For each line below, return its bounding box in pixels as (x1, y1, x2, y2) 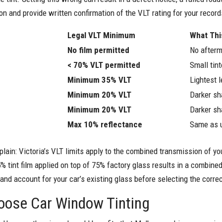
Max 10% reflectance (67, 119, 142, 129)
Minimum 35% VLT (67, 74, 131, 85)
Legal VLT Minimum (67, 30, 135, 40)
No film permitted (67, 45, 129, 55)
